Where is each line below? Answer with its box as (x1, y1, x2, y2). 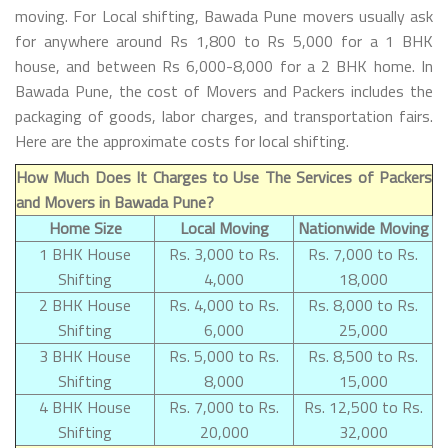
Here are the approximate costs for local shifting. (15, 128, 349, 153)
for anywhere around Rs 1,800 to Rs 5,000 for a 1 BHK (15, 28, 433, 53)
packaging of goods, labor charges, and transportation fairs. (15, 103, 433, 128)
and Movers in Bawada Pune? (16, 189, 214, 214)
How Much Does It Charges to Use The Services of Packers (16, 164, 432, 189)
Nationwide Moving (297, 215, 429, 240)
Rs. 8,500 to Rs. (308, 343, 418, 368)
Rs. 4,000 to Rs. (169, 292, 279, 317)
